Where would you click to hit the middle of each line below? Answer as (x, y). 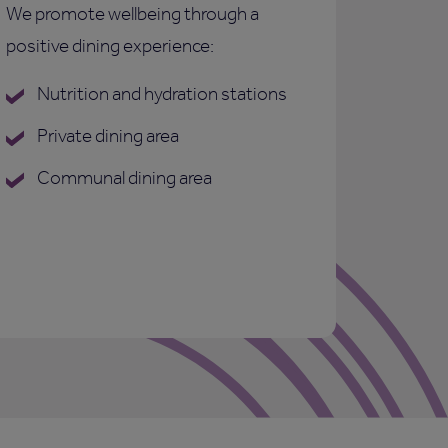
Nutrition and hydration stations (160, 94)
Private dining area (106, 136)
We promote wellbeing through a (132, 14)
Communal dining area (123, 178)
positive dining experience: (110, 46)
